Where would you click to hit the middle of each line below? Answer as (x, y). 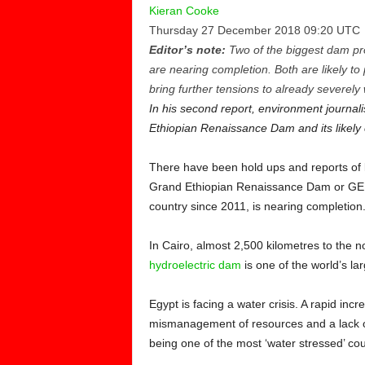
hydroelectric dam (195, 265)
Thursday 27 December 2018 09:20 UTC (254, 30)
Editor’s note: (189, 50)
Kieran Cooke (184, 11)
